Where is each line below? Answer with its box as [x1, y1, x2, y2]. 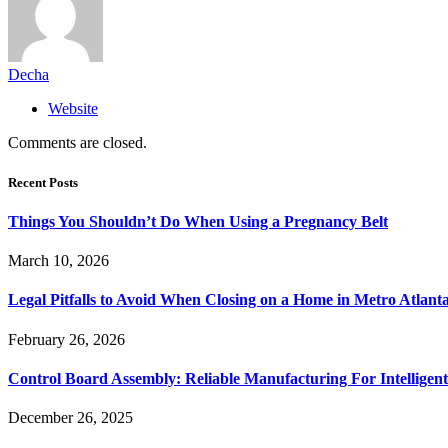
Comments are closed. [8, 134, 147, 152]
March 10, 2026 [8, 252, 109, 270]
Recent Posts [8, 174, 78, 190]
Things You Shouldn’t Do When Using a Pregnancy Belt [8, 212, 388, 230]
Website [48, 100, 98, 118]
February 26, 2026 [8, 330, 125, 348]
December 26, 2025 [8, 409, 133, 427]
